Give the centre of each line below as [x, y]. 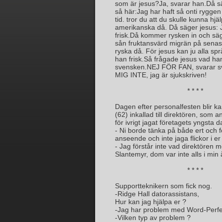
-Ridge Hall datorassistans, [157, 194]
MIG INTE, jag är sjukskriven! [161, 75]
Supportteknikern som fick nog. [164, 186]
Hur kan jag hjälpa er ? [151, 202]
